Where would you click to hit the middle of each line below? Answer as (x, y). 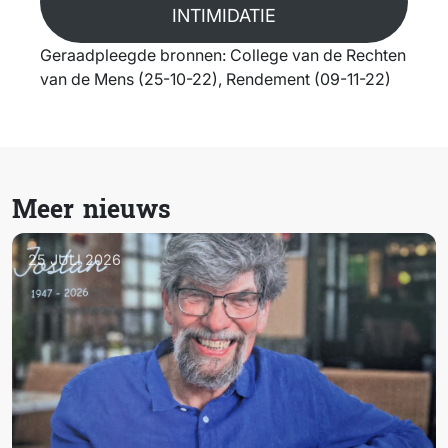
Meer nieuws (91, 210)
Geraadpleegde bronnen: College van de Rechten (223, 55)
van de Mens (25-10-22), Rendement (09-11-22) (215, 79)
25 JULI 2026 (74, 260)
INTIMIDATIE (224, 16)
